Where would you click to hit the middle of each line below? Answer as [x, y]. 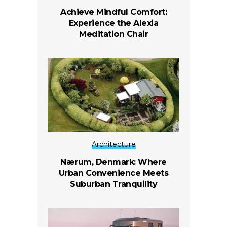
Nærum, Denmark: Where [113, 162]
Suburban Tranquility [113, 184]
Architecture [113, 145]
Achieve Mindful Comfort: [113, 12]
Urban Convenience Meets [113, 173]
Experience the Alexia [113, 23]
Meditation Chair [113, 34]
